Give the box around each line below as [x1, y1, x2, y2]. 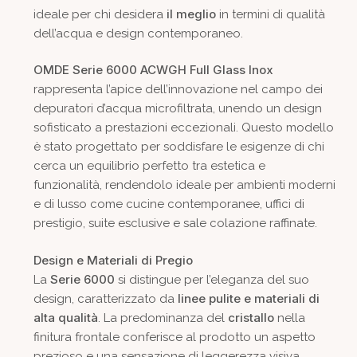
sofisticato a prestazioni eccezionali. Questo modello [33, 120, 334, 135]
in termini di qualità [215, 6, 325, 22]
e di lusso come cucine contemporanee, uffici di [33, 197, 304, 212]
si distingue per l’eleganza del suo [114, 272, 309, 287]
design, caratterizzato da [33, 291, 178, 306]
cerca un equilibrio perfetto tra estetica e [33, 159, 265, 174]
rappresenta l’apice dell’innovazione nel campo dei [33, 82, 323, 97]
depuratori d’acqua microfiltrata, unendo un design [33, 101, 322, 116]
